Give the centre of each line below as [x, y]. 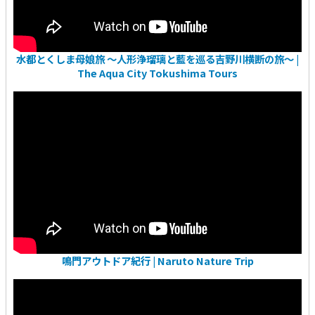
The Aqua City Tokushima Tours [157, 72]
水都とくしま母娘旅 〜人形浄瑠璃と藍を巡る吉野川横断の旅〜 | [157, 58]
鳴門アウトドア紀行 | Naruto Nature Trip [157, 260]
